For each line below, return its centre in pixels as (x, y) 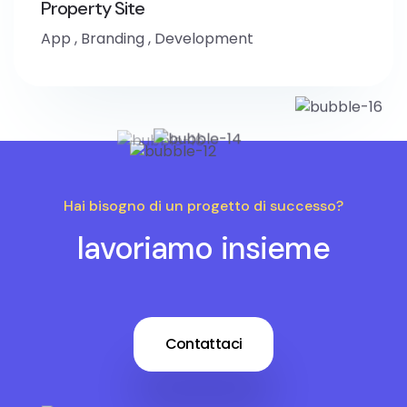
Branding (113, 38)
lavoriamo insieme (203, 248)
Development (204, 38)
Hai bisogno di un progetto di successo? (203, 205)
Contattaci (203, 343)
